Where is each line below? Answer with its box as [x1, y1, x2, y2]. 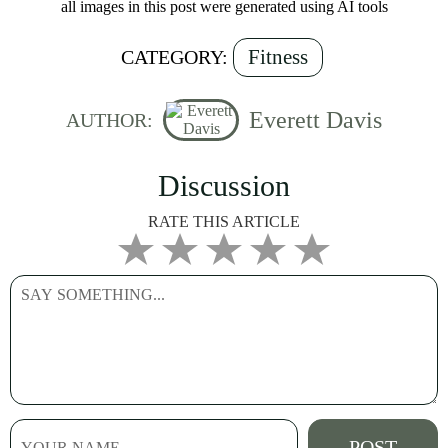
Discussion [158, 169, 290, 202]
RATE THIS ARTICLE [148, 213, 300, 230]
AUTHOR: [66, 108, 153, 131]
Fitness [247, 45, 308, 69]
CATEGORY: [120, 46, 228, 68]
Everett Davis [249, 106, 382, 133]
